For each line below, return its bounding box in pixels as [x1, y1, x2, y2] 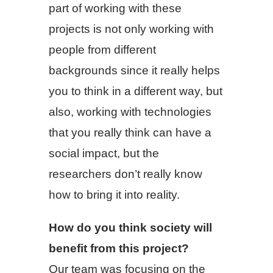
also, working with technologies [49, 105, 211, 119]
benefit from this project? [49, 241, 189, 255]
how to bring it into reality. [49, 188, 180, 202]
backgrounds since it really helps [49, 64, 220, 77]
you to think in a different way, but [49, 85, 222, 98]
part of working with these [49, 2, 182, 15]
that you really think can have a [49, 126, 211, 140]
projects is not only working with [49, 23, 214, 36]
